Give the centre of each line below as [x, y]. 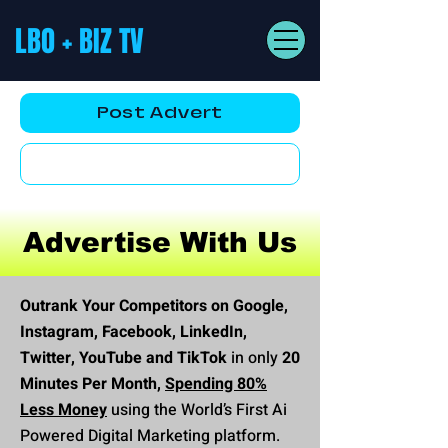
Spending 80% [216, 384]
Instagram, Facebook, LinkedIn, [133, 332]
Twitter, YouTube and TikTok [123, 358]
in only [254, 358]
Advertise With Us [159, 242]
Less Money [63, 410]
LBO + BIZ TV [79, 41]
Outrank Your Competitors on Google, [154, 306]
